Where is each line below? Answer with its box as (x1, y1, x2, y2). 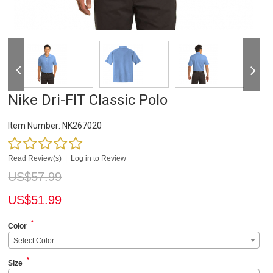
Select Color (13, 236, 55, 246)
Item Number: (8, 121, 61, 131)
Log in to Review (71, 154, 127, 163)
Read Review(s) (8, 154, 62, 163)
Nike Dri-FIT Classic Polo (8, 91, 168, 109)
